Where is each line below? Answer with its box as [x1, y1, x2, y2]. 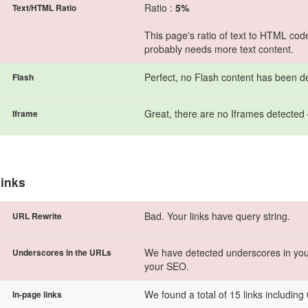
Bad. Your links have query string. [144, 209, 290, 223]
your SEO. [144, 259, 189, 273]
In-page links [12, 288, 62, 300]
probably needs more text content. [144, 42, 294, 56]
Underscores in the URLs [12, 246, 111, 258]
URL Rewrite [12, 210, 62, 222]
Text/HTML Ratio [12, 1, 76, 14]
